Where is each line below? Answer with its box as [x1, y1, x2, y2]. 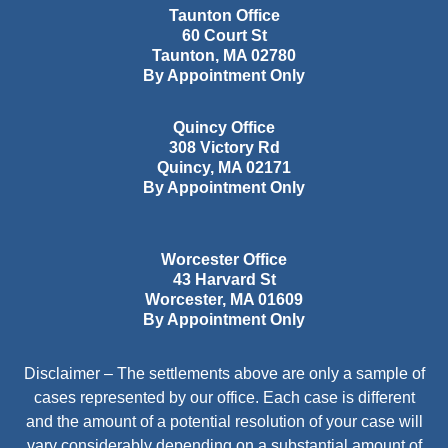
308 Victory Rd [168, 139, 280, 157]
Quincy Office [173, 119, 275, 137]
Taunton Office [168, 7, 280, 25]
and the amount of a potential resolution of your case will [25, 413, 423, 431]
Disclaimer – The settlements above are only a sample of [23, 365, 425, 383]
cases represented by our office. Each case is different [33, 389, 415, 407]
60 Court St [181, 27, 267, 45]
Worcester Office [161, 251, 287, 269]
